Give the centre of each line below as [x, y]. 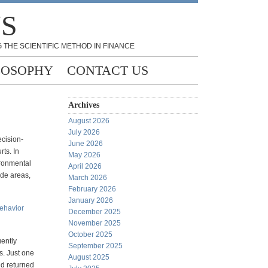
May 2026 [84, 155]
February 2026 [92, 189]
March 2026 [88, 178]
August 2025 [89, 257]
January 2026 [91, 200]
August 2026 [89, 121]
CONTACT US [108, 70]
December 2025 [95, 212]
